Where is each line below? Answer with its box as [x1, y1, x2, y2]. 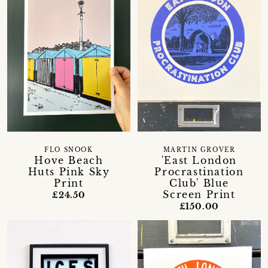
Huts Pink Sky [28, 165, 110, 178]
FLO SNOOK [44, 146, 93, 154]
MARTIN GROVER [163, 146, 236, 154]
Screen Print [163, 188, 236, 200]
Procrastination [154, 165, 244, 178]
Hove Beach [34, 154, 103, 166]
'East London [161, 154, 237, 166]
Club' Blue [169, 176, 229, 189]
